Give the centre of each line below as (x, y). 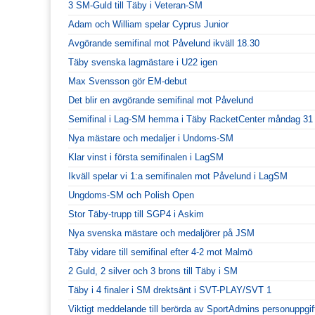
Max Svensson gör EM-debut (128, 81)
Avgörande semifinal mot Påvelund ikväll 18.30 (164, 43)
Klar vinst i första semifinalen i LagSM (146, 157)
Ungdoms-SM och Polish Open (131, 195)
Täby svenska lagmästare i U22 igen (143, 62)
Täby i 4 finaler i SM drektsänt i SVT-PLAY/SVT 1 (170, 290)
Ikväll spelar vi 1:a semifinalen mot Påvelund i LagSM (178, 176)
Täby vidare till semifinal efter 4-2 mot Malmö (160, 252)
